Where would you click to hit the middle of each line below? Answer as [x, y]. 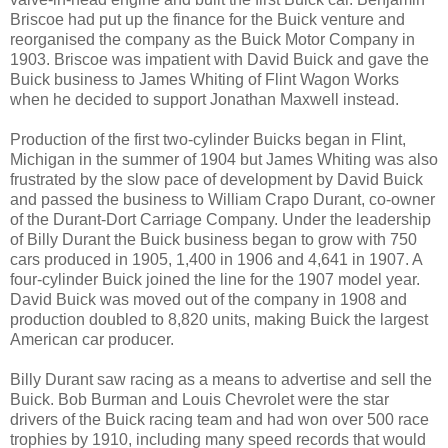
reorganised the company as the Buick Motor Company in [212, 39]
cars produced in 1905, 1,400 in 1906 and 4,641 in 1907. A [216, 259]
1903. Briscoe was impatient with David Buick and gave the [219, 59]
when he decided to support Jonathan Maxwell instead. [204, 99]
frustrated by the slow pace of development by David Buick [216, 179]
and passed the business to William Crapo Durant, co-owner [222, 199]
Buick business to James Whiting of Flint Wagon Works [204, 79]
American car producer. [92, 339]
